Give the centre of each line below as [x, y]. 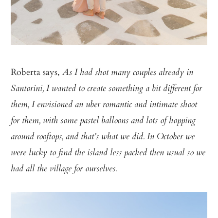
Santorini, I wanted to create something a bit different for [107, 89]
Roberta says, [37, 72]
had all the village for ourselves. [64, 170]
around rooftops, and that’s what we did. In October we [103, 137]
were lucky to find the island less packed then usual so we [108, 154]
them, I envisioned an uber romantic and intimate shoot [104, 105]
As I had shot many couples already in [128, 73]
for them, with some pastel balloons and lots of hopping [103, 121]
